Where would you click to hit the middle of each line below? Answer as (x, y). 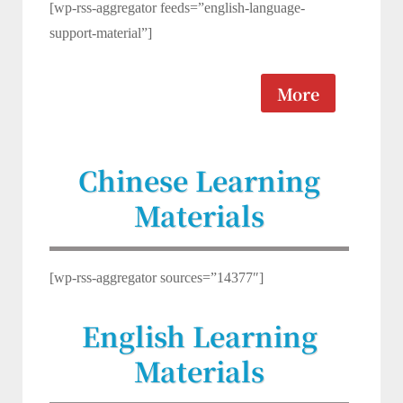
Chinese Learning (199, 179)
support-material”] (101, 33)
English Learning (199, 335)
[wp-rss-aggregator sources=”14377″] (157, 277)
